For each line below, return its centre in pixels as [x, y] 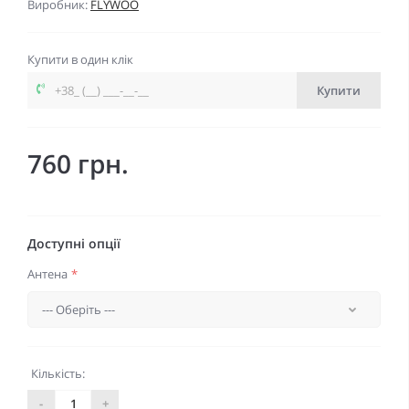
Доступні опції [74, 244]
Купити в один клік [80, 60]
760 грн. [78, 164]
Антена [49, 274]
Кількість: [58, 374]
